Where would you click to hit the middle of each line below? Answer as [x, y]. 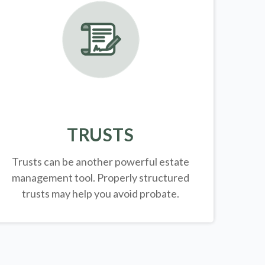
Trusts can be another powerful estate [100, 162]
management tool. [54, 178]
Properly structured [143, 178]
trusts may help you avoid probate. [100, 194]
